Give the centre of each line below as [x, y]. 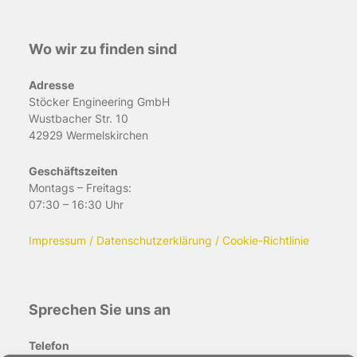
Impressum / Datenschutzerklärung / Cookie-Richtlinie [169, 240]
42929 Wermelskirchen [88, 135]
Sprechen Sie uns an [100, 309]
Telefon [49, 345]
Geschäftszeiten [73, 171]
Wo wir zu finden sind [103, 48]
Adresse [51, 84]
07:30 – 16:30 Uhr [76, 204]
